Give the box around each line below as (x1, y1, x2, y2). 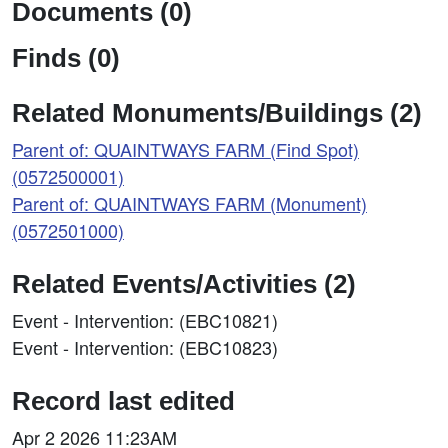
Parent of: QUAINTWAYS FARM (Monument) (12, 190, 367, 217)
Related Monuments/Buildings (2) (12, 99, 422, 128)
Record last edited (12, 387, 235, 416)
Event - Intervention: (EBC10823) (12, 334, 278, 361)
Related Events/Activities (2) (12, 270, 356, 299)
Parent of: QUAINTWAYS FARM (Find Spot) (12, 136, 359, 163)
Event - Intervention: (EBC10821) (12, 307, 278, 334)
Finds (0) (12, 44, 120, 73)
